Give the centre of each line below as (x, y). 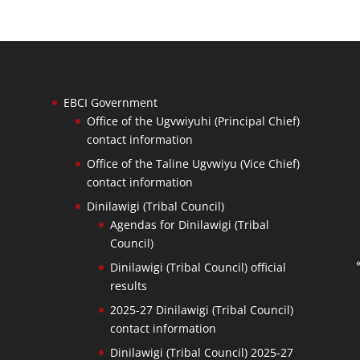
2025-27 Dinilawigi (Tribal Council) (201, 309)
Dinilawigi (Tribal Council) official (198, 267)
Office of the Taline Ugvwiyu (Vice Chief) (193, 163)
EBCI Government (110, 102)
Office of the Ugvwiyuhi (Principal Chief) (193, 121)
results (128, 285)
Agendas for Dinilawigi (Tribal (189, 224)
